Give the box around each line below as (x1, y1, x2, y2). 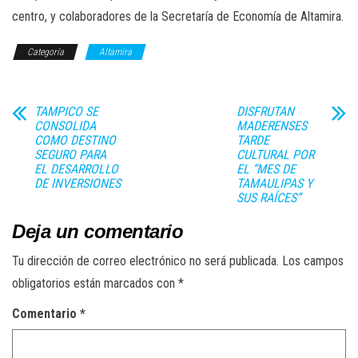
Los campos (282, 253, 344, 269)
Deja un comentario (12, 221, 184, 243)
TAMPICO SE (34, 104, 98, 120)
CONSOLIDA (34, 118, 96, 134)
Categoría (27, 46, 64, 58)
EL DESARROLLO (34, 161, 118, 177)
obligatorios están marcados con (12, 276, 178, 292)
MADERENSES (236, 118, 307, 134)
